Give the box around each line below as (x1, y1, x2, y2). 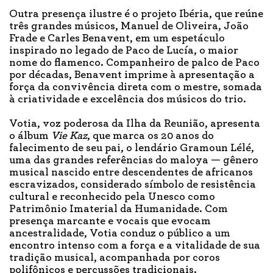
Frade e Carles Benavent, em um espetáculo (9, 32, 225, 44)
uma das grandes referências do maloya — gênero (9, 154, 258, 166)
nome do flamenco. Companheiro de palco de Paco (9, 57, 260, 68)
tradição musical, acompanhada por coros (9, 252, 220, 263)
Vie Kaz (51, 130, 87, 141)
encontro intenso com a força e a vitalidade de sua (9, 239, 260, 251)
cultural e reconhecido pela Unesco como (9, 191, 215, 202)
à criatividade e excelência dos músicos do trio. (9, 93, 246, 105)
